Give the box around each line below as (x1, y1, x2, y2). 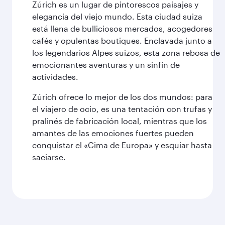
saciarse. (32, 152, 66, 162)
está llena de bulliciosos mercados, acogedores (32, 24, 212, 33)
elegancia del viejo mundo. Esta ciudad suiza (32, 12, 202, 21)
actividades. (32, 72, 78, 81)
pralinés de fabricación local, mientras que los (32, 116, 207, 126)
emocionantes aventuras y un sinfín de (32, 60, 180, 69)
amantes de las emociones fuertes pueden (32, 128, 194, 138)
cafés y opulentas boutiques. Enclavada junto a (32, 36, 212, 45)
